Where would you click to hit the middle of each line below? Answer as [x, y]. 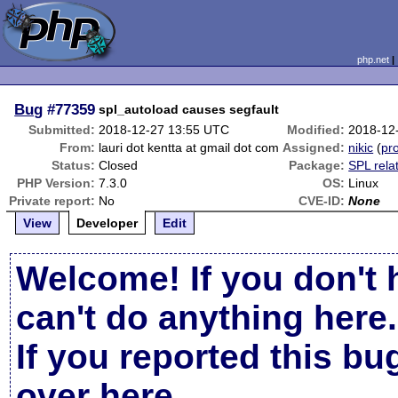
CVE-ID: [322, 201]
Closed [119, 165]
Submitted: [62, 130]
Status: [74, 165]
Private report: [52, 201]
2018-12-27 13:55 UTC [164, 130]
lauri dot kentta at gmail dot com [189, 147]
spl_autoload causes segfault [189, 109]
